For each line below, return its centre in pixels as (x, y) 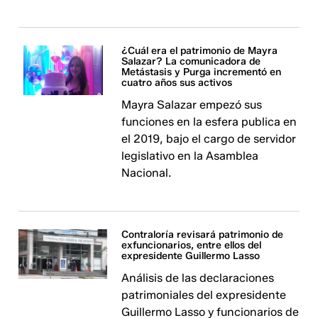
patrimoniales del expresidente (204, 295)
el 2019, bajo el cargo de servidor (209, 139)
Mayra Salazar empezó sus (192, 105)
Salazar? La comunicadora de (191, 61)
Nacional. (147, 173)
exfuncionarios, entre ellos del (192, 245)
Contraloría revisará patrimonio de (203, 235)
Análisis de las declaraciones (198, 278)
